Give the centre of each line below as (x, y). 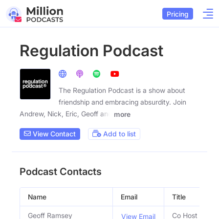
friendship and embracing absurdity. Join (122, 102)
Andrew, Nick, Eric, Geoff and (66, 114)
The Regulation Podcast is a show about (122, 90)
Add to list (119, 134)
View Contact (53, 134)
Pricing (178, 14)
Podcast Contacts (61, 171)
